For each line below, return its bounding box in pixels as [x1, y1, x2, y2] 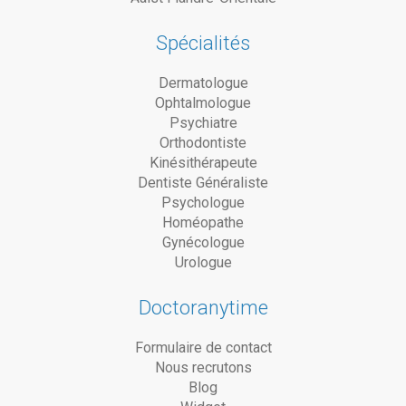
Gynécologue [161, 233, 245, 251]
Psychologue [161, 193, 245, 211]
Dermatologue [158, 73, 248, 92]
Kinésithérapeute [149, 153, 257, 171]
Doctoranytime [138, 295, 268, 319]
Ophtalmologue [155, 93, 251, 111]
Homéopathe [162, 213, 244, 231]
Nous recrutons [154, 358, 252, 376]
